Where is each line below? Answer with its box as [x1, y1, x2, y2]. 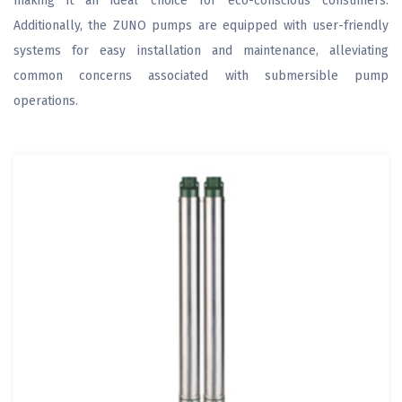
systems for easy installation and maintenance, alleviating [13, 43, 389, 58]
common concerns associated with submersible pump [13, 68, 389, 83]
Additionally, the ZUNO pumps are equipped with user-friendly [13, 18, 389, 33]
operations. [13, 93, 78, 109]
